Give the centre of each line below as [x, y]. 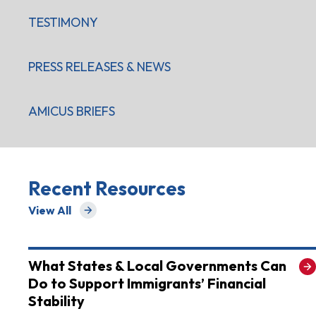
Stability [56, 301]
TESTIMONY [63, 23]
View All [50, 211]
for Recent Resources [86, 216]
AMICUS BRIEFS [72, 111]
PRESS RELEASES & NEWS [99, 67]
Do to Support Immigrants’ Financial [147, 284]
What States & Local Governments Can [157, 266]
